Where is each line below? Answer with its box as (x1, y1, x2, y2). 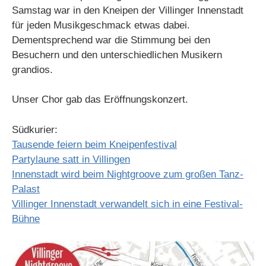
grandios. (12, 64, 53, 75)
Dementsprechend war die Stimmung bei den (12, 34, 210, 46)
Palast (12, 183, 40, 195)
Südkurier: (12, 123, 58, 135)
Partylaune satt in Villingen (12, 153, 130, 165)
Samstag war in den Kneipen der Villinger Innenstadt (12, 4, 243, 16)
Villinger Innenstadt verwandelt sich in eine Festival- (12, 198, 243, 210)
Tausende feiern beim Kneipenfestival (12, 138, 177, 150)
